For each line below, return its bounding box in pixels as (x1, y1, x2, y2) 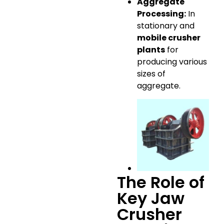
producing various (137, 55, 207, 67)
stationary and (137, 19, 194, 31)
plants (137, 43, 165, 55)
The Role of (117, 171, 204, 194)
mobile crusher (137, 31, 200, 43)
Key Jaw (117, 187, 184, 210)
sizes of (137, 67, 165, 79)
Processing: (137, 7, 186, 19)
